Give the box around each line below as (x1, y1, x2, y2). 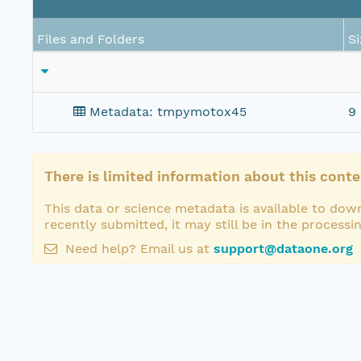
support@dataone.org (214, 241, 353, 257)
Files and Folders (37, 31, 144, 48)
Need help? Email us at (61, 241, 214, 257)
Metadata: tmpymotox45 (89, 104, 247, 120)
